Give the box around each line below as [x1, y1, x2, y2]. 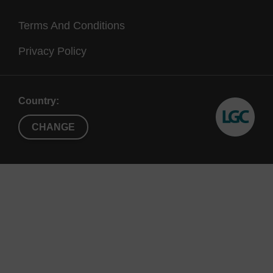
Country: [18, 96, 59, 106]
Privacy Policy [18, 45, 87, 57]
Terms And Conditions [18, 19, 125, 32]
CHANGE [32, 122, 75, 132]
